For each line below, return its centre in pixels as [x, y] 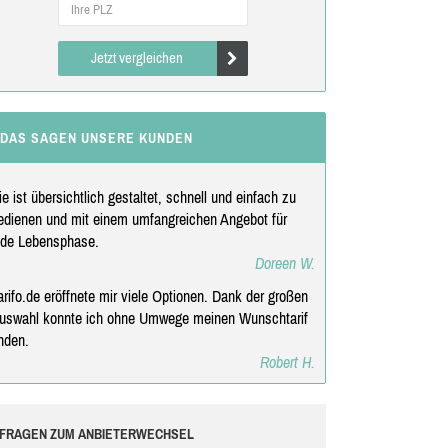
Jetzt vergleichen [137, 57]
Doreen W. [284, 262]
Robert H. [287, 361]
